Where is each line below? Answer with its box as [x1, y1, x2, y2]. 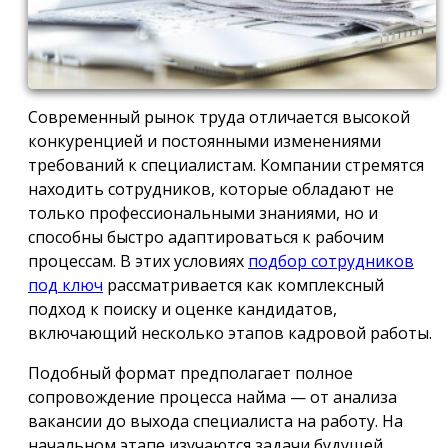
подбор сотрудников [248, 249, 414, 272]
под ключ [28, 273, 103, 296]
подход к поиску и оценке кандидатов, [28, 297, 337, 320]
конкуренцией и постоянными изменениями [28, 129, 381, 152]
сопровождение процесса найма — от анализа [28, 385, 397, 408]
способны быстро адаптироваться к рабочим [28, 225, 384, 248]
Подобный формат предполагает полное [28, 361, 353, 384]
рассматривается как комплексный [103, 273, 384, 296]
